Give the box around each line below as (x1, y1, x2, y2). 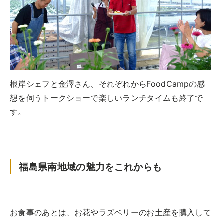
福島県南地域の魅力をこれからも (19, 160, 162, 173)
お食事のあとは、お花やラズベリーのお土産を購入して (10, 207, 212, 217)
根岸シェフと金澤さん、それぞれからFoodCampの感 (10, 78, 205, 89)
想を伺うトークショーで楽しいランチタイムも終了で (10, 92, 203, 103)
